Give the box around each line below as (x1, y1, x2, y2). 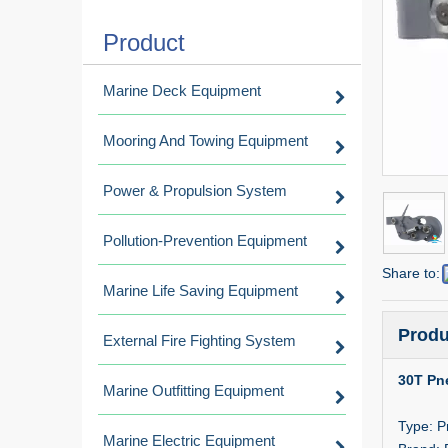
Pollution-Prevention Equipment (103, 232, 307, 249)
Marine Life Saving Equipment (103, 282, 298, 299)
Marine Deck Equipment (103, 82, 261, 99)
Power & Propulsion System (103, 182, 287, 199)
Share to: (382, 265, 440, 281)
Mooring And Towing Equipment (103, 132, 308, 149)
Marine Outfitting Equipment (103, 382, 284, 399)
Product (103, 29, 185, 56)
